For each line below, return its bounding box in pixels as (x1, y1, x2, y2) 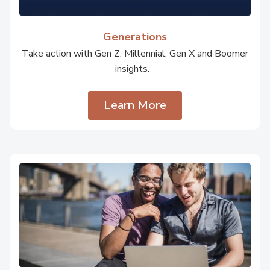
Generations (103, 30, 167, 44)
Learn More (104, 97, 166, 113)
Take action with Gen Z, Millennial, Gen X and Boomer (22, 47, 248, 60)
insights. (115, 62, 155, 75)
